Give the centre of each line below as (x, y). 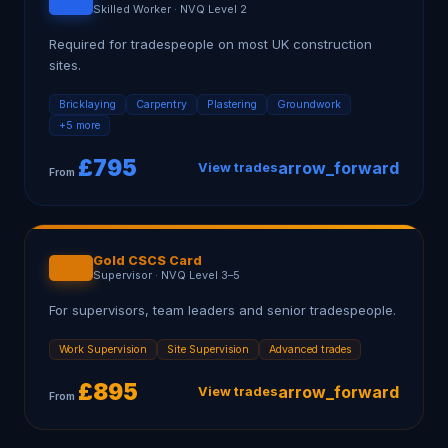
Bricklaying (87, 104)
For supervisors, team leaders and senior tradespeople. (222, 310)
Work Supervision (103, 349)
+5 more (79, 125)
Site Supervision (208, 349)
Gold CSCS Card (147, 260)
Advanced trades (310, 349)
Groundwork (309, 104)
